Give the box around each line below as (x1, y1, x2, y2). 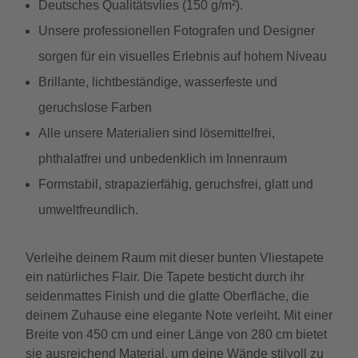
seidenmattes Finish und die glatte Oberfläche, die (26, 289, 309, 303)
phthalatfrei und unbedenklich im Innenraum (38, 152, 287, 165)
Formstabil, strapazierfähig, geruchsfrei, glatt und (38, 177, 313, 191)
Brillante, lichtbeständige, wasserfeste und (38, 75, 277, 89)
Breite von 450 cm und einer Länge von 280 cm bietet (26, 328, 327, 341)
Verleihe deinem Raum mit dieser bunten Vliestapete (26, 251, 324, 265)
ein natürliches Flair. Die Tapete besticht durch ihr (26, 270, 304, 284)
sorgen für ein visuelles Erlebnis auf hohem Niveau (38, 50, 327, 63)
